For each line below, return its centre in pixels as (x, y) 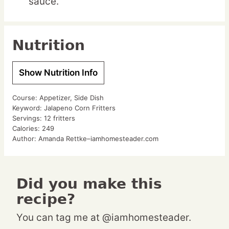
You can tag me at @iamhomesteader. (107, 218)
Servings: (28, 118)
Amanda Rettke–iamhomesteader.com (98, 139)
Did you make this (22, 184)
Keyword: (28, 108)
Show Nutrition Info (58, 73)
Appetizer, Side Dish (72, 98)
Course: (26, 98)
